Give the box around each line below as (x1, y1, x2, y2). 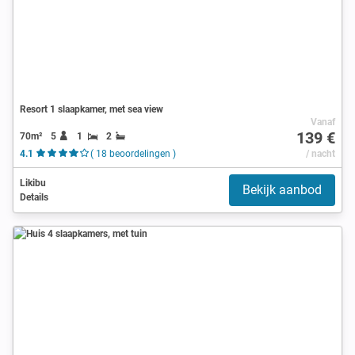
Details (20, 191, 48, 203)
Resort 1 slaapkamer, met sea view (20, 103, 163, 115)
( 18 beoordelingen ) (90, 147, 176, 159)
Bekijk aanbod (242, 181, 322, 197)
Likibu (20, 177, 46, 189)
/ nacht (305, 147, 335, 159)
